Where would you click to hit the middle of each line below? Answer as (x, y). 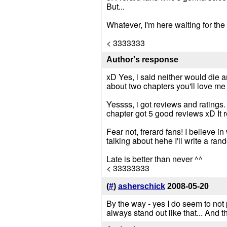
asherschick (141, 186)
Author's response (142, 60)
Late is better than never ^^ (154, 159)
